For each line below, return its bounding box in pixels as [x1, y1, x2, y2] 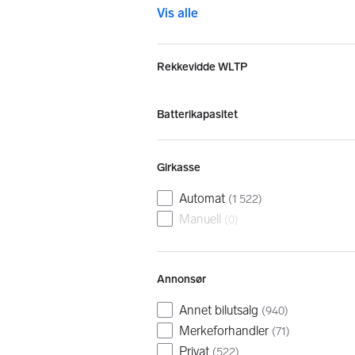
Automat [179, 191, 225, 207]
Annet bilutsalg [179, 303, 258, 319]
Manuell [179, 212, 221, 227]
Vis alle [157, 6, 198, 21]
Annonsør [157, 273, 206, 287]
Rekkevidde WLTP [157, 60, 247, 74]
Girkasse [157, 161, 200, 175]
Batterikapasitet [157, 108, 238, 122]
